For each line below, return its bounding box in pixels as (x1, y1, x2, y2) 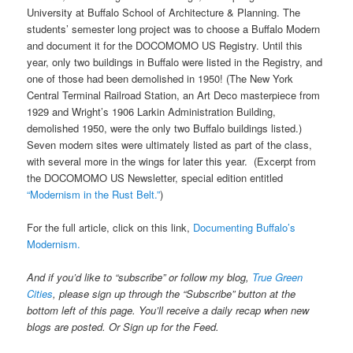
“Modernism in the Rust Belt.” (27, 187, 161, 203)
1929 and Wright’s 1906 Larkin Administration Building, (27, 104, 277, 120)
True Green (252, 269, 303, 285)
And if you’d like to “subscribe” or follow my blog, (27, 269, 253, 285)
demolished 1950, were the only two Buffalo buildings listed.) (27, 121, 303, 136)
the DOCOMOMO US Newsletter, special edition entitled (27, 170, 284, 186)
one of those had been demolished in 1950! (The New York (27, 71, 294, 87)
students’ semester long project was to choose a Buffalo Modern (27, 21, 321, 37)
